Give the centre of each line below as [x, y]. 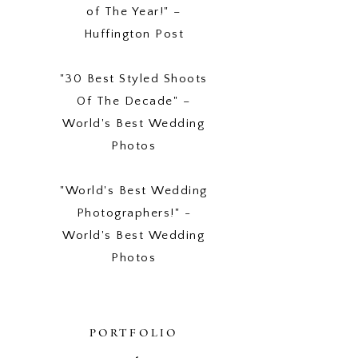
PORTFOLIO [134, 334]
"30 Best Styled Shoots [133, 79]
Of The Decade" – [134, 101]
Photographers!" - [134, 213]
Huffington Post [134, 34]
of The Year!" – [134, 12]
